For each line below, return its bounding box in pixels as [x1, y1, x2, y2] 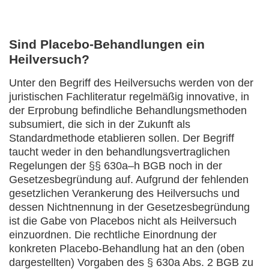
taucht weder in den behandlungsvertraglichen [9, 146, 230, 158]
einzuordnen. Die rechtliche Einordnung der [9, 229, 217, 241]
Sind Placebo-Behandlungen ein [9, 37, 205, 51]
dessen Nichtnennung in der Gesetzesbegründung [9, 201, 250, 213]
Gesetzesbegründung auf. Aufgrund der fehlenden [9, 174, 249, 186]
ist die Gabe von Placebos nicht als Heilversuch [9, 215, 237, 227]
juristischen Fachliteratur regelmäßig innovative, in [9, 91, 249, 103]
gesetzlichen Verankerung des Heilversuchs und [9, 187, 240, 199]
